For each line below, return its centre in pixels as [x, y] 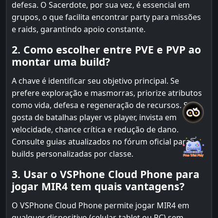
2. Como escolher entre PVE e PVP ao [106, 49]
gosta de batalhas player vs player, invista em [94, 117]
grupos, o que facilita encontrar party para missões [106, 17]
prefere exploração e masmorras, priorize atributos [107, 93]
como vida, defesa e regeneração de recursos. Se [102, 105]
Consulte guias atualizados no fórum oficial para [101, 142]
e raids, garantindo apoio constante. [79, 29]
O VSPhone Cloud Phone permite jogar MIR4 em [100, 205]
